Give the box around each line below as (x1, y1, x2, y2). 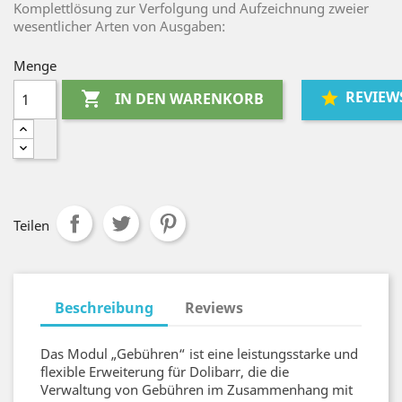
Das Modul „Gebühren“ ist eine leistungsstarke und (40, 345, 358, 363)
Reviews (185, 298, 244, 318)
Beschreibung (55, 298, 153, 318)
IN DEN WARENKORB (115, 89, 265, 109)
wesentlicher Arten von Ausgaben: (13, 17, 225, 35)
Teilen (13, 216, 49, 234)
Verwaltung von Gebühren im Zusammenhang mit (40, 380, 353, 398)
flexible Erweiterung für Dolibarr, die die (40, 363, 289, 380)
